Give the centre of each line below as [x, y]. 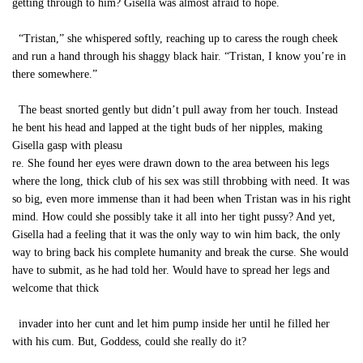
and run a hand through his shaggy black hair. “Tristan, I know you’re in [179, 56]
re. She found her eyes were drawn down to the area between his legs [171, 163]
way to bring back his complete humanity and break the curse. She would [180, 252]
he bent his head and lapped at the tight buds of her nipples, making [167, 128]
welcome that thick [56, 288]
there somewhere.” [55, 74]
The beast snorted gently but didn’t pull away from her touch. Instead [175, 110]
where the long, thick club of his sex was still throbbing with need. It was [181, 181]
